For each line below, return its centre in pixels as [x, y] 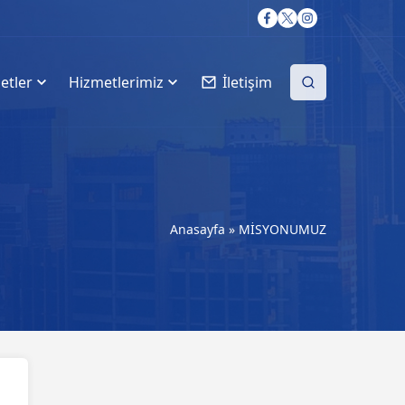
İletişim [247, 82]
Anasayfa [198, 229]
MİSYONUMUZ [283, 229]
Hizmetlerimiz [116, 82]
